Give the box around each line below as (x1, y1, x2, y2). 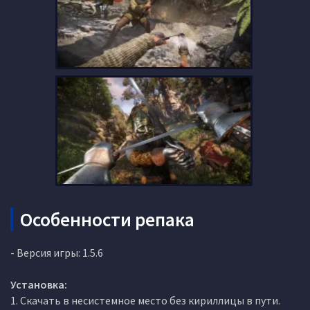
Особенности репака (20, 207, 194, 231)
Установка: (10, 277, 67, 291)
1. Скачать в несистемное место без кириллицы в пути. (10, 293, 280, 307)
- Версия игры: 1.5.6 (10, 245, 103, 259)
